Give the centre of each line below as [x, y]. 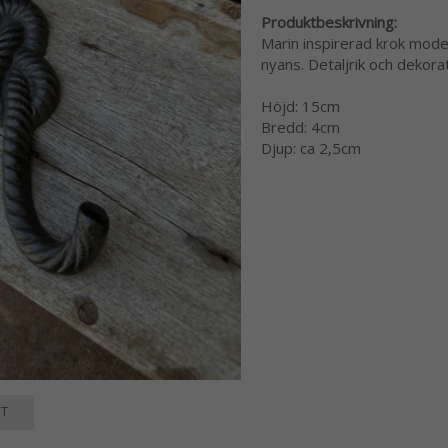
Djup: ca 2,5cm [310, 148]
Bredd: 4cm [300, 127]
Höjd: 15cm [300, 106]
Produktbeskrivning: [328, 22]
